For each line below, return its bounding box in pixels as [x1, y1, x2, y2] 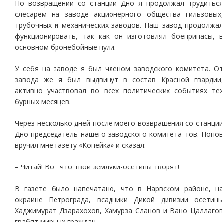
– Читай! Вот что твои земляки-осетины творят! [15, 162, 179, 171]
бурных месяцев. [15, 97, 71, 106]
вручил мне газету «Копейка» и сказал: [15, 140, 146, 150]
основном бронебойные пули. [15, 42, 116, 52]
